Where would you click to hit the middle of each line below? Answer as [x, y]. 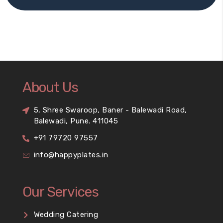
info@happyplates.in [71, 155]
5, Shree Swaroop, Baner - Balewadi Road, [110, 110]
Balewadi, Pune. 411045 [76, 121]
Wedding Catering [66, 215]
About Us [50, 88]
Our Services [60, 192]
